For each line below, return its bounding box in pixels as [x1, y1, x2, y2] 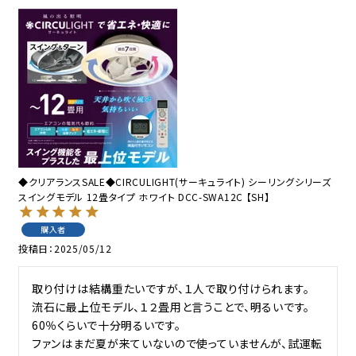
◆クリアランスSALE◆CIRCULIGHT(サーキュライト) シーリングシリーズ [18, 174, 331, 188]
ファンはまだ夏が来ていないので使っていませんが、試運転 [32, 335, 323, 351]
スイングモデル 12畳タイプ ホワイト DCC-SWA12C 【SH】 [18, 189, 270, 203]
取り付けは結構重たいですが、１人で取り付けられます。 [32, 280, 310, 296]
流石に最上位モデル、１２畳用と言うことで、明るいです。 [32, 298, 310, 315]
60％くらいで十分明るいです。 [32, 316, 181, 333]
